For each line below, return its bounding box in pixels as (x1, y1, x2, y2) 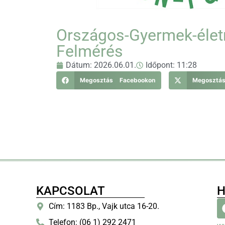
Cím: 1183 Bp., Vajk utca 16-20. (49, 201, 159, 211)
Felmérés (56, 42, 123, 61)
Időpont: (146, 60, 177, 70)
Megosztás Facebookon (79, 76, 155, 84)
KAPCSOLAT (36, 184, 105, 198)
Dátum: (66, 60, 94, 70)
